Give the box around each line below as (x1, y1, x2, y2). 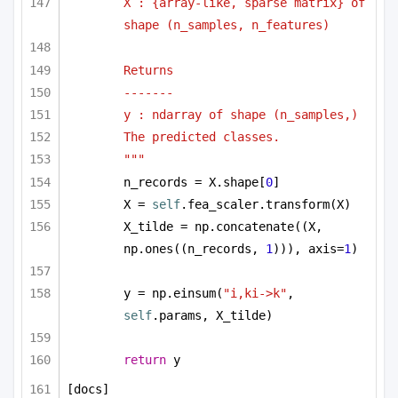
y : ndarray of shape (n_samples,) (123, 107, 358, 122)
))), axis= (273, 241, 344, 256)
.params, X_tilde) (152, 308, 273, 323)
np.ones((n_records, (123, 241, 266, 256)
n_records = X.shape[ (123, 174, 266, 189)
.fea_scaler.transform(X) (180, 196, 351, 211)
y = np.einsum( (123, 286, 223, 301)
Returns (123, 62, 173, 77)
